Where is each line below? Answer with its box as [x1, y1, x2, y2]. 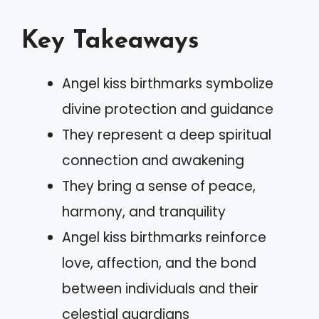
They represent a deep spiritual [62, 125, 271, 145]
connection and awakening [62, 150, 244, 170]
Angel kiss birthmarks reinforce [62, 227, 266, 247]
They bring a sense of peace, [62, 176, 256, 196]
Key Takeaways [21, 28, 199, 54]
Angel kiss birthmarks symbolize [62, 73, 273, 93]
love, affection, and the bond [62, 253, 256, 273]
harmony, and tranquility [62, 202, 226, 221]
